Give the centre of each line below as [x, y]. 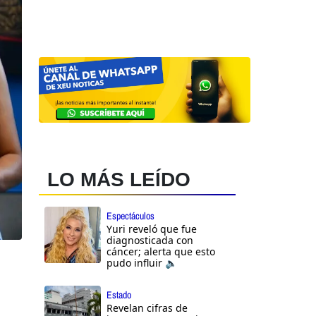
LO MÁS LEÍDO [119, 180]
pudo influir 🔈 [142, 263]
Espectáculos [130, 216]
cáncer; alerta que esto [161, 252]
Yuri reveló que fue [152, 229]
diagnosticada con [150, 241]
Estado [119, 295]
